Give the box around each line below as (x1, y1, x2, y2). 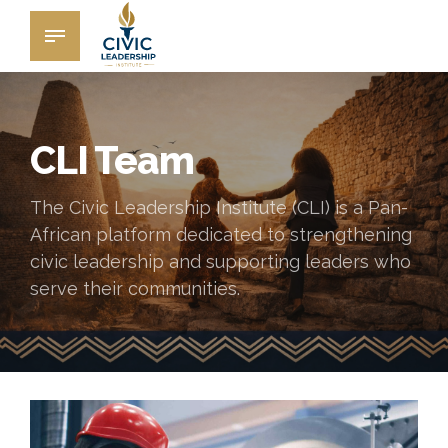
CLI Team (30, 138, 194, 183)
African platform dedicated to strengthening (30, 223, 412, 245)
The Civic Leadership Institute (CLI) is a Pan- (30, 196, 408, 218)
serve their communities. (30, 277, 240, 299)
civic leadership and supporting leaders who (30, 250, 411, 272)
